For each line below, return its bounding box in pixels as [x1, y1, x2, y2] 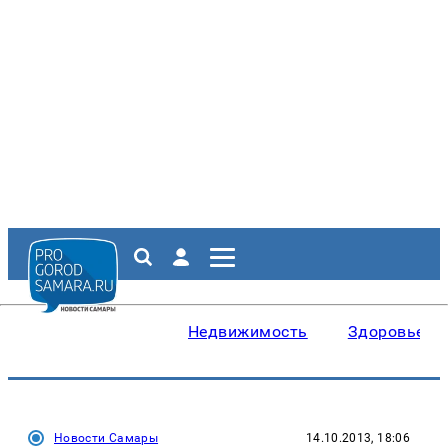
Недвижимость [188, 322, 308, 341]
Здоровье [347, 322, 425, 341]
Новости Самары [54, 431, 159, 445]
